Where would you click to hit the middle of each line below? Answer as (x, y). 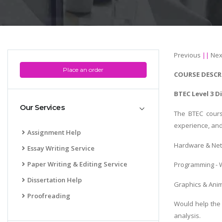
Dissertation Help (55, 180)
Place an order (83, 69)
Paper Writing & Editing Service (77, 164)
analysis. (187, 216)
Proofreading (49, 195)
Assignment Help (54, 132)
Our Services (42, 108)
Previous (187, 55)
